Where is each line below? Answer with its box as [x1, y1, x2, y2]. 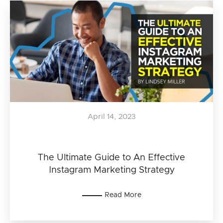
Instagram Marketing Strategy [48, 166, 175, 175]
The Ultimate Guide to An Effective [38, 153, 185, 162]
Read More [104, 192, 141, 199]
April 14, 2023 [87, 113, 136, 120]
